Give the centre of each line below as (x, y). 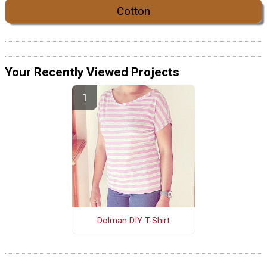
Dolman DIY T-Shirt (133, 221)
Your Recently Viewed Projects (92, 72)
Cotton (133, 11)
